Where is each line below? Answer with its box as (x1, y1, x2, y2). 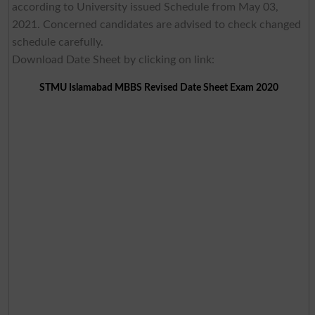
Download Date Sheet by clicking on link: (11, 53, 214, 65)
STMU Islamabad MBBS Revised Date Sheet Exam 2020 (39, 82, 278, 93)
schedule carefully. (11, 36, 103, 48)
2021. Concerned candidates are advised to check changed (11, 18, 301, 30)
